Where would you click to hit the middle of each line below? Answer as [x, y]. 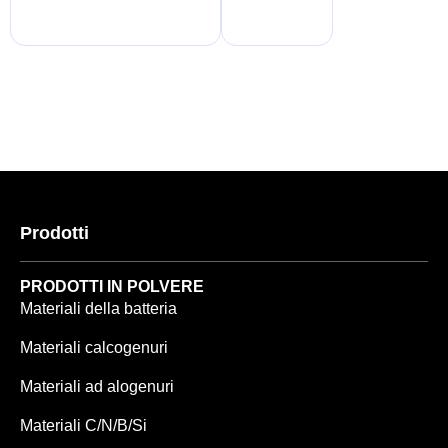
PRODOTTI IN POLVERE [112, 286]
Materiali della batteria [98, 308]
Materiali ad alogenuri [97, 386]
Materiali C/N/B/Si [83, 425]
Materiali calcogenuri [94, 347]
